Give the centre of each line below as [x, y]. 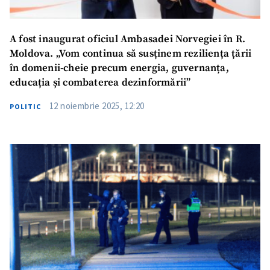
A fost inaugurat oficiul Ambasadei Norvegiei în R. [127, 39]
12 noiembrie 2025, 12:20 [97, 105]
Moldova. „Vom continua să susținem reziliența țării [131, 54]
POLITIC [25, 106]
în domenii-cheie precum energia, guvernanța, [119, 68]
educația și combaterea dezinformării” [100, 83]
